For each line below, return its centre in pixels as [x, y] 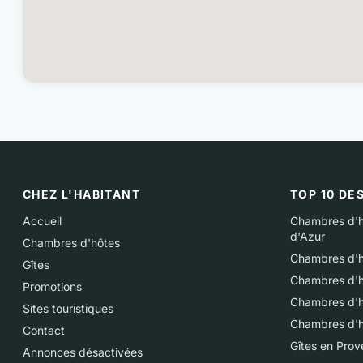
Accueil [42, 221]
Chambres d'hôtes [71, 243]
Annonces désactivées [83, 352]
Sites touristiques [68, 308]
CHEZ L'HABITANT [81, 194]
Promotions [52, 286]
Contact [44, 330]
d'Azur [307, 236]
